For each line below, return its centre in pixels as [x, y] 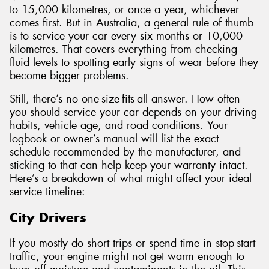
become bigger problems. [69, 75]
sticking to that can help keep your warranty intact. [129, 165]
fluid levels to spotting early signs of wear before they [134, 62]
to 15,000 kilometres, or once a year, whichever [124, 9]
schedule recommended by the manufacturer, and [125, 152]
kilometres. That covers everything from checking [123, 49]
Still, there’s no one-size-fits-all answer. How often [125, 99]
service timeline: [47, 192]
